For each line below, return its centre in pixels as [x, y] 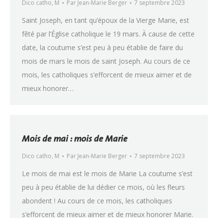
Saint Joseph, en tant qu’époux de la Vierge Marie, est [106, 20]
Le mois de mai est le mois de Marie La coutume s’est [107, 173]
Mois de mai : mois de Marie [75, 138]
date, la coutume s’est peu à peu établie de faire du [102, 47]
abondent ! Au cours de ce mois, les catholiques [97, 201]
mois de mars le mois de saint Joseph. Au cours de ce [106, 61]
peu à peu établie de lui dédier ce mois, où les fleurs [103, 187]
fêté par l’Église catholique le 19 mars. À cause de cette [108, 34]
